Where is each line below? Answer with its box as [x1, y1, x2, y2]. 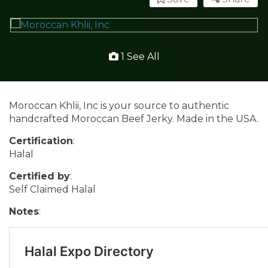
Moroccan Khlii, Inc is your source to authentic [9, 99, 229, 111]
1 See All [118, 50, 160, 62]
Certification [9, 135, 73, 147]
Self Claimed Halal [9, 183, 96, 195]
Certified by [9, 170, 70, 182]
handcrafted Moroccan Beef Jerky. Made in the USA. [9, 112, 258, 124]
